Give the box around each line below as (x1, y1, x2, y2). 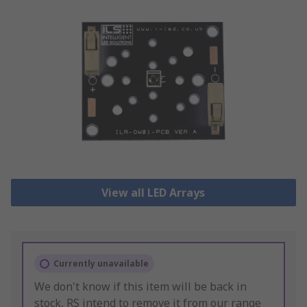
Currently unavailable (53, 258, 149, 270)
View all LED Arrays (101, 185, 206, 201)
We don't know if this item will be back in (34, 279, 247, 295)
